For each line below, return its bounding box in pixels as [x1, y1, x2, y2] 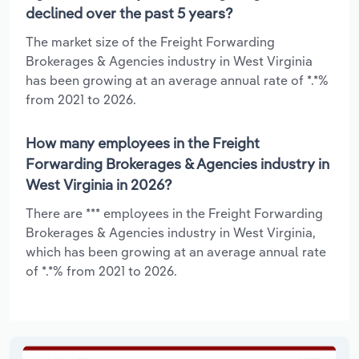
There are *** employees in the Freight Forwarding [26, 204, 323, 221]
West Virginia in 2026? [26, 175, 172, 194]
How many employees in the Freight [26, 133, 260, 152]
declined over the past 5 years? [26, 3, 233, 22]
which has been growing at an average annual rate [26, 243, 326, 260]
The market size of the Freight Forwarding [26, 33, 275, 50]
